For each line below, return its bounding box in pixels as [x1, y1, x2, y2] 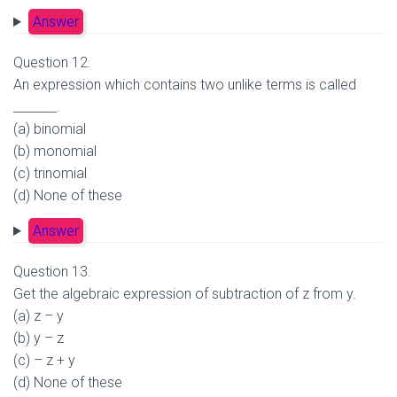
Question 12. [13, 54, 91, 71]
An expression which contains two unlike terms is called [13, 76, 356, 93]
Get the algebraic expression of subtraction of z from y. [13, 285, 356, 302]
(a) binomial [13, 121, 86, 137]
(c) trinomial [13, 165, 87, 182]
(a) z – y [13, 307, 64, 324]
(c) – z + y [13, 352, 75, 369]
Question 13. [13, 263, 91, 280]
